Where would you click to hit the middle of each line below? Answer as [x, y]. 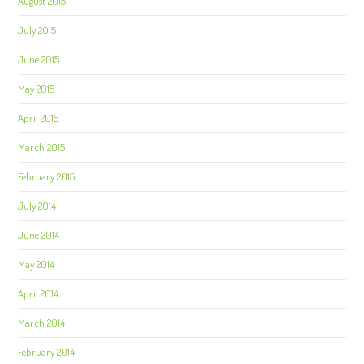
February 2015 [47, 176]
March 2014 [42, 323]
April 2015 [39, 118]
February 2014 [47, 352]
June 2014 [39, 235]
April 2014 [39, 293]
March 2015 [42, 147]
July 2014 [37, 206]
